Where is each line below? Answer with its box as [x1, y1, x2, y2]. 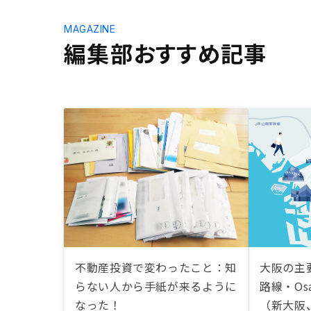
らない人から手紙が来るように [75, 278, 237, 294]
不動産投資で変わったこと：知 [75, 259, 237, 276]
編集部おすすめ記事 [64, 37, 267, 69]
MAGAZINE [64, 23, 116, 35]
